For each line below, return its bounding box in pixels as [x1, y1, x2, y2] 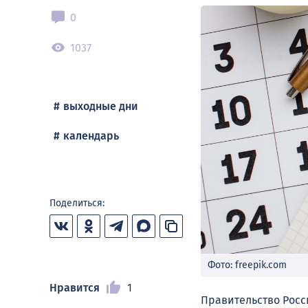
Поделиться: [49, 197, 104, 209]
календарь [63, 129, 119, 142]
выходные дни [63, 100, 138, 113]
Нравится [49, 280, 100, 294]
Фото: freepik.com [208, 258, 287, 271]
